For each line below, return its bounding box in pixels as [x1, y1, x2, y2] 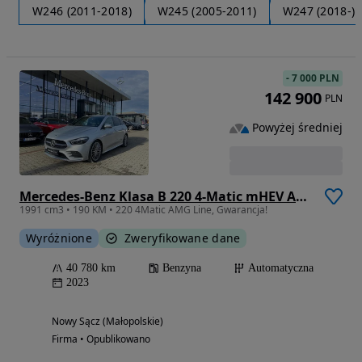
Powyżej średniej [252, 120, 343, 136]
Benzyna [162, 262, 201, 275]
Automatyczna [248, 262, 314, 275]
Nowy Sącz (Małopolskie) [52, 314, 163, 329]
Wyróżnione [26, 230, 92, 246]
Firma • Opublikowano [52, 332, 150, 347]
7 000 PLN [292, 71, 339, 86]
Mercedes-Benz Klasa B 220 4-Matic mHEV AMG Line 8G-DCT [296, 187, 307, 206]
